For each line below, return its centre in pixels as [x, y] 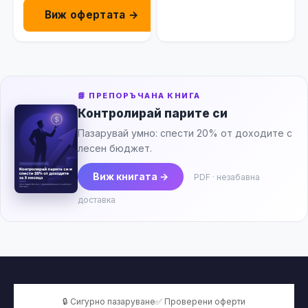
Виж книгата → [131, 177]
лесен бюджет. [115, 148]
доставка [97, 200]
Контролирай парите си [153, 114]
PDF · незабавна [227, 177]
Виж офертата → [92, 15]
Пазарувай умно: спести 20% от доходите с [185, 133]
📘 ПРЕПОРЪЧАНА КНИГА [139, 96]
